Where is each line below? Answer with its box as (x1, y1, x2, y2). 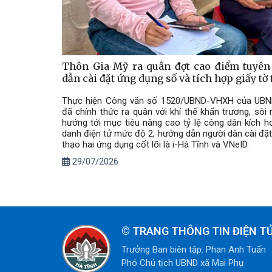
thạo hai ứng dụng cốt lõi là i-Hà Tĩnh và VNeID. (62, 139, 249, 151)
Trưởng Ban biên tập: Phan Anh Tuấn (121, 244, 266, 256)
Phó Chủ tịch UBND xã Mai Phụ (121, 257, 243, 269)
